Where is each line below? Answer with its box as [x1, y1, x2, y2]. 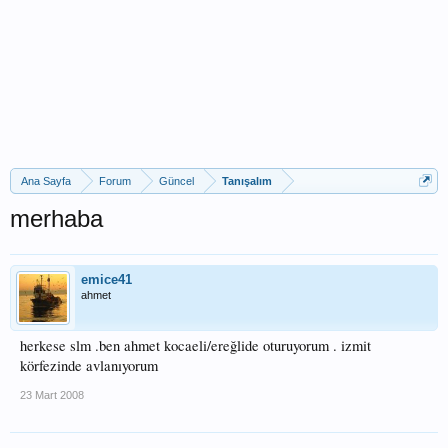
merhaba [10, 205, 103, 232]
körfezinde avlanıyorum [20, 356, 158, 375]
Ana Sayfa [21, 175, 71, 187]
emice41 [81, 272, 132, 287]
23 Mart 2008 [20, 389, 84, 401]
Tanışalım [222, 175, 272, 187]
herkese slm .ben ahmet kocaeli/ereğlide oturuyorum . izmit [20, 336, 371, 355]
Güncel [159, 175, 194, 187]
